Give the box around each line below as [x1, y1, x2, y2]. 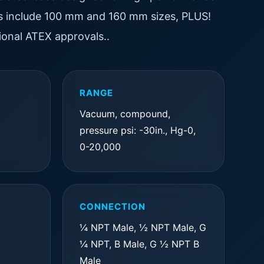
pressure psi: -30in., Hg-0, [79, 124, 196, 136]
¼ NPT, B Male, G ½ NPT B [79, 238, 199, 250]
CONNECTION [79, 201, 146, 212]
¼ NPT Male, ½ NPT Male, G [79, 222, 206, 233]
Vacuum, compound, [79, 108, 170, 120]
